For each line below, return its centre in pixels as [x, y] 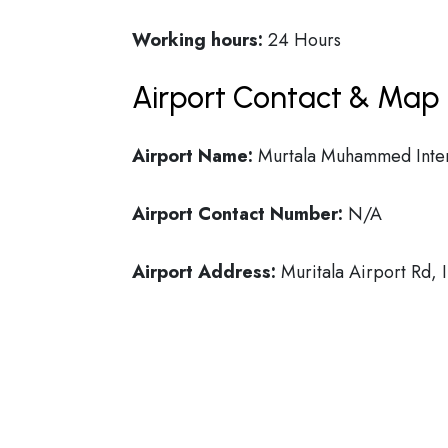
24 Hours [302, 40]
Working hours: [197, 40]
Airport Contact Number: [237, 214]
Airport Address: [204, 272]
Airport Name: [192, 156]
